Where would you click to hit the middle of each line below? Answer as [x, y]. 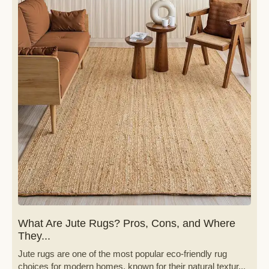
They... [34, 236]
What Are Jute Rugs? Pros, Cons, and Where [127, 224]
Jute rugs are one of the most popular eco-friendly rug [122, 254]
